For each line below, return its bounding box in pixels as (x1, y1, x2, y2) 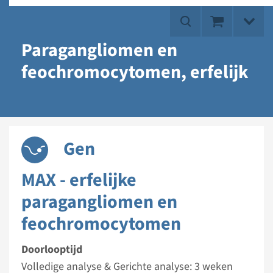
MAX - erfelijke (21, 167, 136, 193)
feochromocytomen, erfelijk (21, 59, 248, 85)
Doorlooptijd (21, 242, 82, 257)
